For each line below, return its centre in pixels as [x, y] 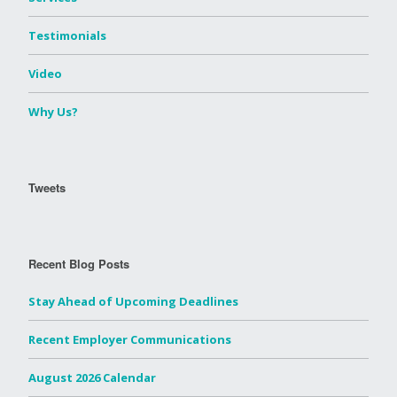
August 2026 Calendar [92, 377]
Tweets [47, 187]
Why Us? [53, 111]
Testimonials [67, 35]
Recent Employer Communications [130, 339]
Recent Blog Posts [79, 263]
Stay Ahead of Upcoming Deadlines [133, 301]
